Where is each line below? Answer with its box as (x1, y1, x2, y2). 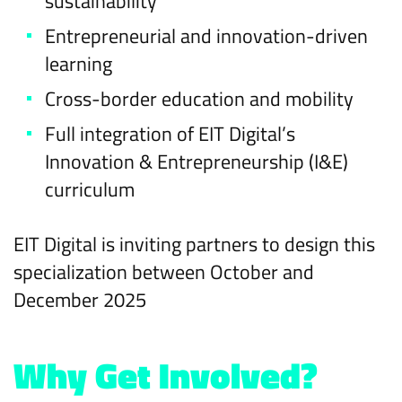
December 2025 (13, 284, 146, 315)
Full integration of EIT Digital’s (45, 118, 295, 149)
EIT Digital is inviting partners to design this (13, 229, 375, 259)
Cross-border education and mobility (45, 83, 354, 114)
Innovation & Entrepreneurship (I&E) (45, 146, 348, 177)
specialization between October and (13, 257, 314, 287)
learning (45, 48, 112, 79)
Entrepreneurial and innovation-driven (45, 21, 368, 51)
